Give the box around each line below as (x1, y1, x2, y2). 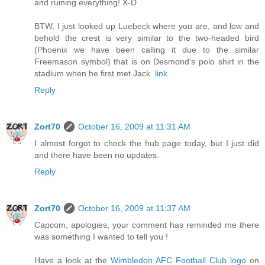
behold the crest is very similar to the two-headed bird (34, 33, 259, 43)
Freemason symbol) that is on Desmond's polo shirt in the (34, 56, 259, 66)
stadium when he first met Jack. (34, 68, 155, 78)
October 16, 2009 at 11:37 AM (78, 203, 190, 213)
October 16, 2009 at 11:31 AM (78, 121, 190, 131)
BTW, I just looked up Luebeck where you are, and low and (34, 21, 259, 31)
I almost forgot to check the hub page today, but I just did (34, 138, 259, 148)
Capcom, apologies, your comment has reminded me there (34, 219, 259, 230)
